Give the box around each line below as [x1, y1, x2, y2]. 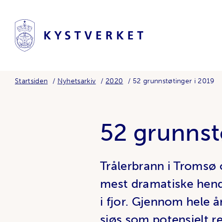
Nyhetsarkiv [57, 77, 96, 85]
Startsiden [15, 77, 48, 85]
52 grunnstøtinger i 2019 [132, 77, 215, 85]
